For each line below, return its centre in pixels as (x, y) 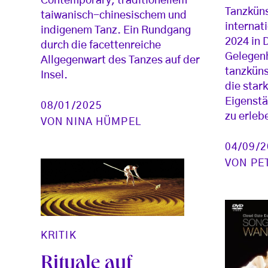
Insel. (54, 75)
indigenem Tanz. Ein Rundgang (116, 31)
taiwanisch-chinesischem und (114, 16)
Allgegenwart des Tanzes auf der (120, 60)
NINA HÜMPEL (103, 122)
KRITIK (59, 235)
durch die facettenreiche (101, 45)
